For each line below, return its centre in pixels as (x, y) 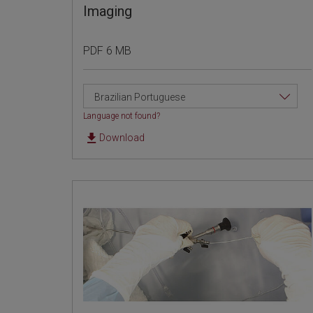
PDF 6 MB (107, 51)
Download (122, 138)
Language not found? (121, 116)
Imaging (107, 12)
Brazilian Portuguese (139, 97)
